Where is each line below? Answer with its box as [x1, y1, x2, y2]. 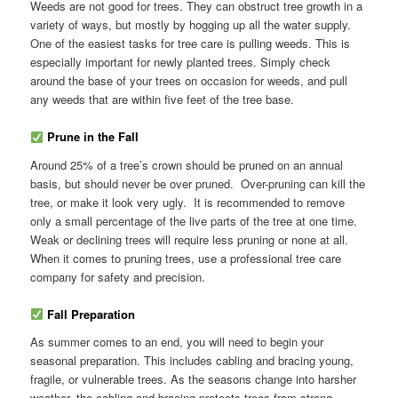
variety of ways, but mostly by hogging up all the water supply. [30, 16, 355, 34]
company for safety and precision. [30, 267, 206, 285]
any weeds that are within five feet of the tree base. [30, 91, 298, 108]
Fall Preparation [43, 305, 135, 322]
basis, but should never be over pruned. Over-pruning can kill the [30, 174, 366, 192]
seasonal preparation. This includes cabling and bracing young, [30, 352, 354, 370]
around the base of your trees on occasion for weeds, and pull [30, 72, 348, 90]
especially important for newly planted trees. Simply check [30, 53, 331, 71]
